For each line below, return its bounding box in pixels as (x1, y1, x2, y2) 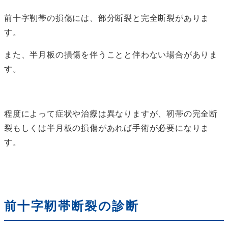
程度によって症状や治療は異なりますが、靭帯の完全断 (4, 109, 218, 119)
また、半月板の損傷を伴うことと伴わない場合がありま (4, 50, 218, 60)
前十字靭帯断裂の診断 (4, 199, 139, 213)
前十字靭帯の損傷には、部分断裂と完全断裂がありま (4, 14, 210, 23)
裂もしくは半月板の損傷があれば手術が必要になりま (4, 124, 210, 133)
